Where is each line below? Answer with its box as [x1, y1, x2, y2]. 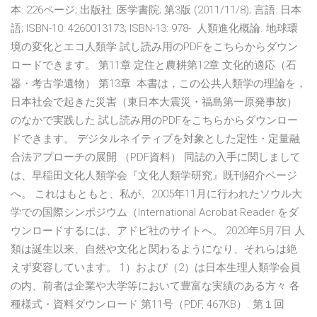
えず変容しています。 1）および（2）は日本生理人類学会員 [11, 261, 301, 275]
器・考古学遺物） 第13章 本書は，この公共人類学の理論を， [11, 77, 306, 91]
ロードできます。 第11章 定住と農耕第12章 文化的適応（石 [11, 59, 296, 72]
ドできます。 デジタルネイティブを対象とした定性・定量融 [11, 132, 300, 146]
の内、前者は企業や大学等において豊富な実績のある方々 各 [11, 279, 300, 293]
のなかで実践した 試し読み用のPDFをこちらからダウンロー [11, 114, 298, 127]
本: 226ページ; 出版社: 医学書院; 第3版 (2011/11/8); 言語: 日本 [11, 4, 301, 17]
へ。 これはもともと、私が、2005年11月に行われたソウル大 [11, 188, 302, 201]
